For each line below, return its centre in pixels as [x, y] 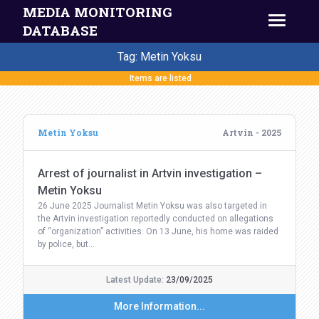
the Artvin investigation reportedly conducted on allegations [156, 219]
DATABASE [60, 30]
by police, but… [66, 244]
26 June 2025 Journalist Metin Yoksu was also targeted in [152, 206]
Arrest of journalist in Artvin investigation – [150, 173]
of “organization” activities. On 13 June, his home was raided [158, 231]
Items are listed [159, 78]
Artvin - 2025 [252, 132]
